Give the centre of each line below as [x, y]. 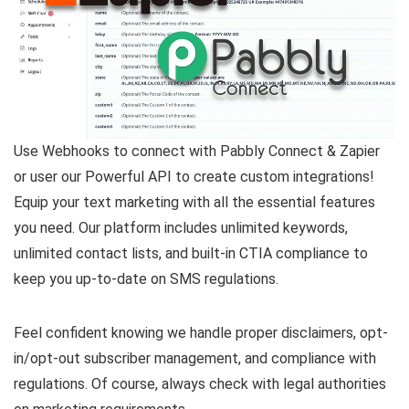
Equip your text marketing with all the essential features [194, 203]
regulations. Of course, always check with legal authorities [200, 384]
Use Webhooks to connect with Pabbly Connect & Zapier [197, 152]
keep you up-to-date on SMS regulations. [146, 279]
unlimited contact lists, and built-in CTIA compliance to [191, 254]
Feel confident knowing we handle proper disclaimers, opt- [201, 333]
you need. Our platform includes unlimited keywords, [181, 228]
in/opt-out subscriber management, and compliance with [195, 359]
